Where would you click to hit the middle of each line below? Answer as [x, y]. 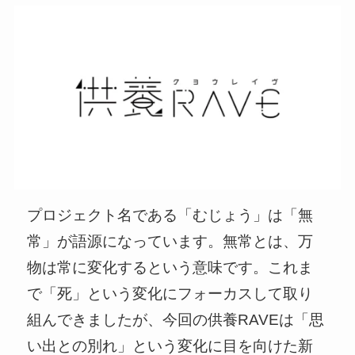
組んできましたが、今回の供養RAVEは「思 [176, 320]
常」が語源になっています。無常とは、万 [170, 242]
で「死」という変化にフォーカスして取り [170, 294]
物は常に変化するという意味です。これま [170, 268]
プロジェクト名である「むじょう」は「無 [170, 216]
